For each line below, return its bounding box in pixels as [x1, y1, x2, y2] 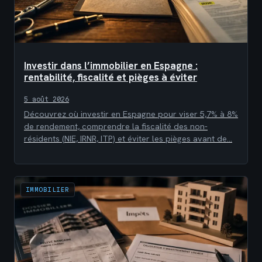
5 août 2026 [24, 95, 69, 103]
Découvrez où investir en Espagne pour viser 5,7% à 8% [24, 108, 238, 119]
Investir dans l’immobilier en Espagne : [24, 58, 198, 72]
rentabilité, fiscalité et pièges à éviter [24, 70, 197, 84]
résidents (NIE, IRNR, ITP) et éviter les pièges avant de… [24, 133, 232, 144]
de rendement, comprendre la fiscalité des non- [24, 120, 208, 132]
